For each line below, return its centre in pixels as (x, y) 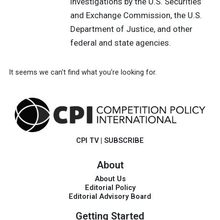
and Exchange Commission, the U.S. (136, 15)
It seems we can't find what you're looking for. (82, 72)
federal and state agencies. (120, 43)
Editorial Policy (110, 188)
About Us (110, 179)
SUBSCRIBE (124, 140)
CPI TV (87, 140)
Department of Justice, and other (131, 29)
